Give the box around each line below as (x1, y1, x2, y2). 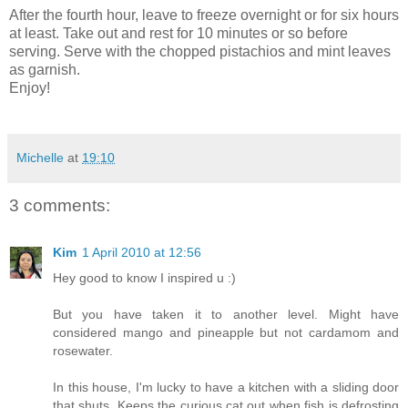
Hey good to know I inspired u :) (53, 270, 236, 285)
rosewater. (53, 342, 113, 358)
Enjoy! (9, 79, 50, 96)
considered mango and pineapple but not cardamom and (53, 324, 399, 340)
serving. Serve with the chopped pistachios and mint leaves (9, 43, 391, 59)
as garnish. (9, 61, 80, 77)
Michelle (16, 149, 64, 165)
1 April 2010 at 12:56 (82, 244, 201, 260)
